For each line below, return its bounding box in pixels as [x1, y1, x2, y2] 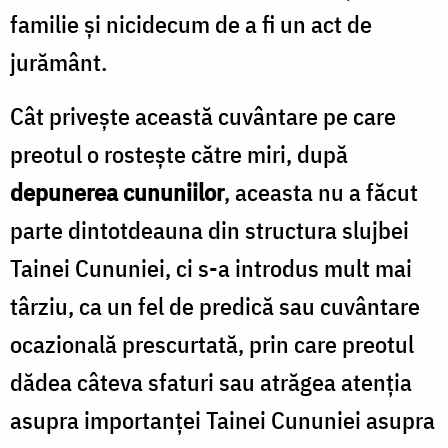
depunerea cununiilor [10, 175, 224, 208]
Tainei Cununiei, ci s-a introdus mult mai [10, 251, 412, 284]
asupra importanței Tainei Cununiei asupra [10, 403, 435, 436]
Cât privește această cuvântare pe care [10, 99, 396, 132]
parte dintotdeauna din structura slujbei [10, 213, 409, 246]
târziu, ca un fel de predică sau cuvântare [10, 289, 420, 322]
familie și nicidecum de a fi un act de [10, 7, 372, 40]
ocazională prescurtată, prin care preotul [10, 327, 414, 360]
